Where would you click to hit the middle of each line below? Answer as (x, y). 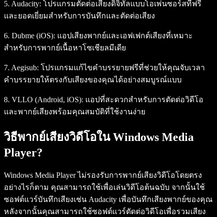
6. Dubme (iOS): (30, 35)
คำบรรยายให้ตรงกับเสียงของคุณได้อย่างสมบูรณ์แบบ (93, 79)
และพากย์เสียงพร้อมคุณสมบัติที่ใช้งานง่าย (75, 111)
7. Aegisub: (21, 67)
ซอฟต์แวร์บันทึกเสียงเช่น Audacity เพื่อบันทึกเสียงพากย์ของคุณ (108, 199)
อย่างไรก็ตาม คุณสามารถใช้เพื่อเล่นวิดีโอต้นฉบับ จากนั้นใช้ (104, 187)
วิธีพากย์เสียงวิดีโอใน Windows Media (99, 137)
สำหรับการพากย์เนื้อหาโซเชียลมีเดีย (65, 47)
